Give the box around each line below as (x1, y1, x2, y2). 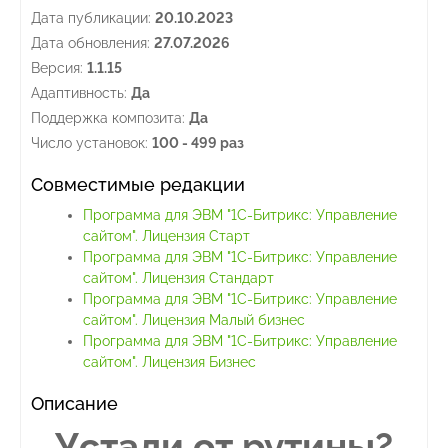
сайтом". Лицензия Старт (83, 227, 250, 244)
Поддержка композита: (31, 109, 185, 126)
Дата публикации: (31, 9, 151, 26)
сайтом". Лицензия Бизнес (83, 353, 256, 370)
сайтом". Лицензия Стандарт (83, 269, 274, 286)
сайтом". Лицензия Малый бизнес (83, 311, 305, 328)
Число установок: (31, 134, 148, 151)
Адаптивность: (31, 84, 127, 101)
